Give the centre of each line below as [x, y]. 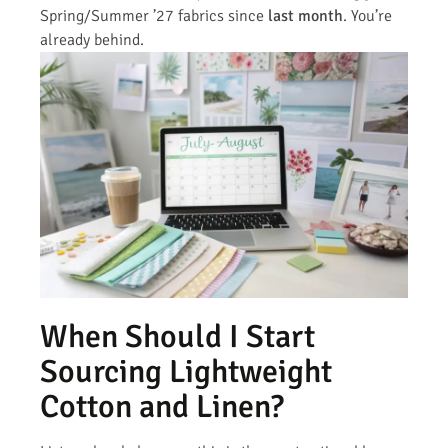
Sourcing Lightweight [186, 371]
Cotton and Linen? [162, 406]
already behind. [92, 39]
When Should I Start [177, 336]
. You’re [367, 15]
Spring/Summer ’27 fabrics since [154, 15]
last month [305, 15]
